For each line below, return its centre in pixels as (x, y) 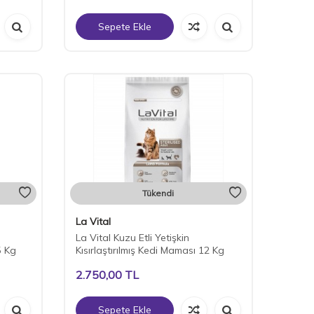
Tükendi (158, 193)
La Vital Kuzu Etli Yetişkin (132, 238)
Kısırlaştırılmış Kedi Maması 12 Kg (150, 251)
